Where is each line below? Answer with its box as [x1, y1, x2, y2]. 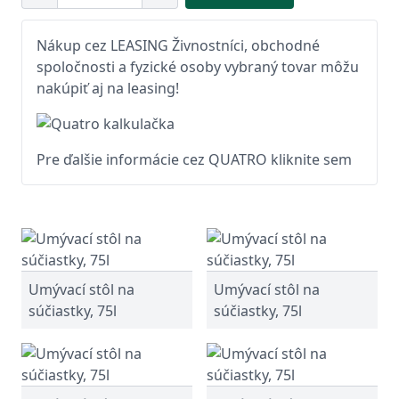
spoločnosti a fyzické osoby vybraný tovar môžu [37, 57, 359, 77]
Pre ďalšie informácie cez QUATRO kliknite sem [37, 150, 352, 169]
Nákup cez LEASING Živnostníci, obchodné [37, 36, 320, 55]
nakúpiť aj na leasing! [37, 78, 179, 98]
